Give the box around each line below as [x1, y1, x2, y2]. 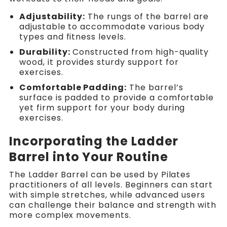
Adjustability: [19, 11, 86, 23]
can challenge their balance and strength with [9, 199, 217, 211]
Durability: [19, 46, 70, 58]
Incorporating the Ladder [9, 133, 178, 150]
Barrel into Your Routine [9, 148, 168, 166]
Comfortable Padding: [19, 82, 127, 94]
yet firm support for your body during [19, 102, 185, 114]
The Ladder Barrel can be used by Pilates [9, 169, 191, 181]
